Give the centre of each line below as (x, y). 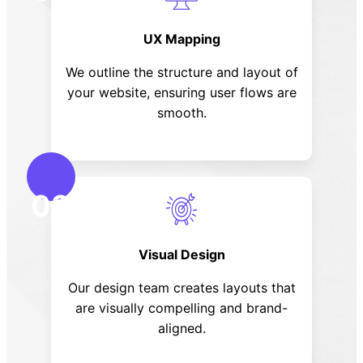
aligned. (181, 328)
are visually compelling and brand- (181, 307)
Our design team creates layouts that (181, 287)
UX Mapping (181, 38)
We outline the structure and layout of (181, 72)
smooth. (181, 112)
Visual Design (181, 254)
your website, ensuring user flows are (181, 92)
